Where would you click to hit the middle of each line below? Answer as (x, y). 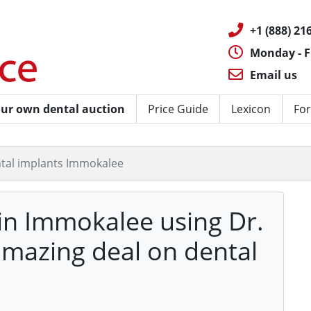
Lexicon (251, 109)
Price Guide (178, 109)
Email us (274, 75)
